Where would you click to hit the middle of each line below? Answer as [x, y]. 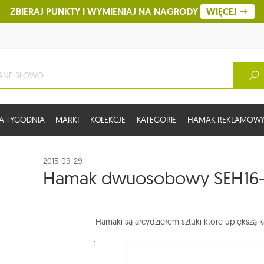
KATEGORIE [156, 120]
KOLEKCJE [108, 120]
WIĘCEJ [222, 11]
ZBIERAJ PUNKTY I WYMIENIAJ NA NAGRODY [105, 11]
